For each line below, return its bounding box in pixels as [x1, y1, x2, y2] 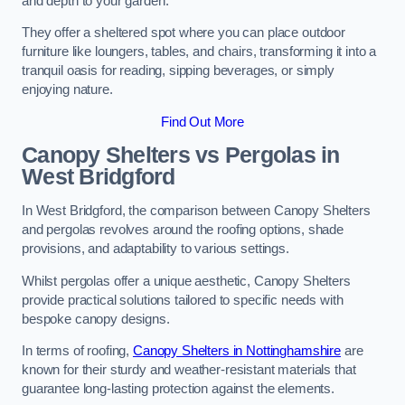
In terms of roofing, [22, 344, 133, 359]
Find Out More [160, 114, 245, 129]
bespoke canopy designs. [22, 311, 170, 326]
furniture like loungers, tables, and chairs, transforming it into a [22, 44, 377, 60]
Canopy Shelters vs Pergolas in [22, 143, 340, 168]
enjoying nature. [22, 82, 113, 98]
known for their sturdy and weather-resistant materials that [22, 363, 356, 378]
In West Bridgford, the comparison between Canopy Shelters [22, 203, 371, 218]
